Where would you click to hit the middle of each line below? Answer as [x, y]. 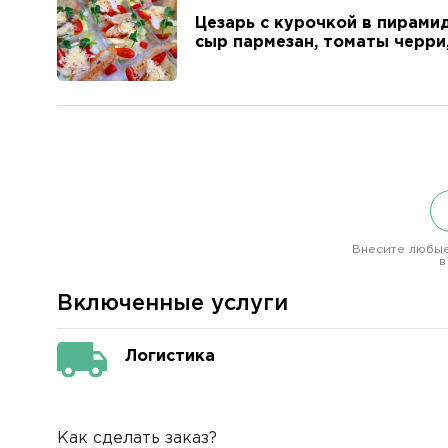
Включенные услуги [172, 304]
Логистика [170, 357]
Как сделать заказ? [137, 438]
